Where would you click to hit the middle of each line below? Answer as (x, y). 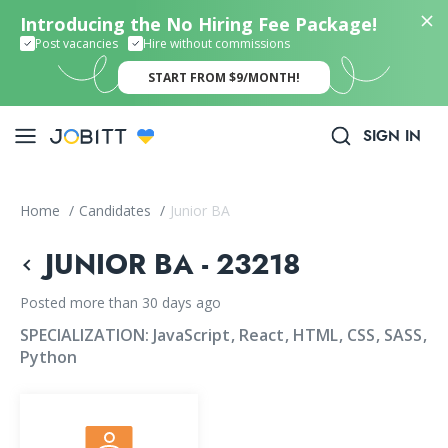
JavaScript (193, 335)
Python (48, 357)
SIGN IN (392, 136)
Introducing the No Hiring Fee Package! (198, 24)
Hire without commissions (216, 43)
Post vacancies (76, 43)
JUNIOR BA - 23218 (173, 264)
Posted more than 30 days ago (120, 302)
